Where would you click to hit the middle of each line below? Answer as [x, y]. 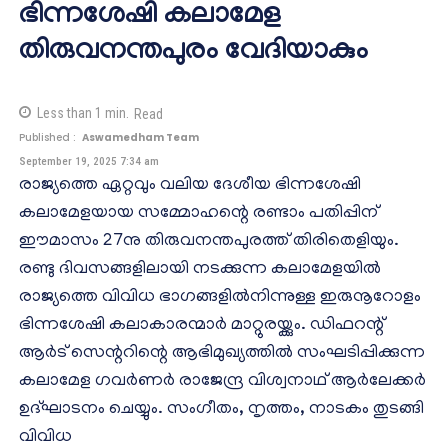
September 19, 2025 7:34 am [89, 161]
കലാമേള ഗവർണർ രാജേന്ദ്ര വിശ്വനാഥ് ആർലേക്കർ [222, 382]
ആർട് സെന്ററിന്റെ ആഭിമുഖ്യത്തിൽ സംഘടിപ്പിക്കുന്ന [222, 354]
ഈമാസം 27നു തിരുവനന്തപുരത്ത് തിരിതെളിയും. [209, 242]
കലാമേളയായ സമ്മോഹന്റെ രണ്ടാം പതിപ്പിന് [198, 214]
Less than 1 [69, 113]
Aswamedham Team [140, 137]
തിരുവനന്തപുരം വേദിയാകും [193, 54]
